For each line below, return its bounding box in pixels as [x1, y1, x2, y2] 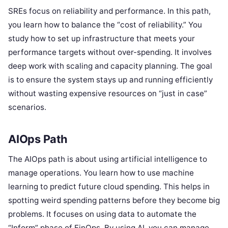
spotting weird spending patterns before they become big [8, 195, 220, 205]
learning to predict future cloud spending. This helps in [8, 181, 210, 191]
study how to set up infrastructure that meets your [8, 34, 195, 44]
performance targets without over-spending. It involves [8, 47, 212, 58]
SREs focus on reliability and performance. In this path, [8, 6, 211, 16]
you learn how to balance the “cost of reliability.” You [8, 20, 202, 30]
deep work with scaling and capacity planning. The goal [8, 61, 212, 71]
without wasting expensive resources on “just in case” [8, 89, 207, 99]
